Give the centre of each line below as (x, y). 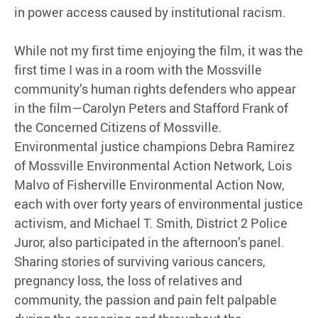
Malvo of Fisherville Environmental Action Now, (149, 185)
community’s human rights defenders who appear (155, 89)
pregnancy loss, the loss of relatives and (128, 281)
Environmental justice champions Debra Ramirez (154, 147)
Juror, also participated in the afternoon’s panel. (149, 242)
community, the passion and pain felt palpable (146, 300)
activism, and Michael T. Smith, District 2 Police (151, 223)
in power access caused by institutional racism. (150, 12)
